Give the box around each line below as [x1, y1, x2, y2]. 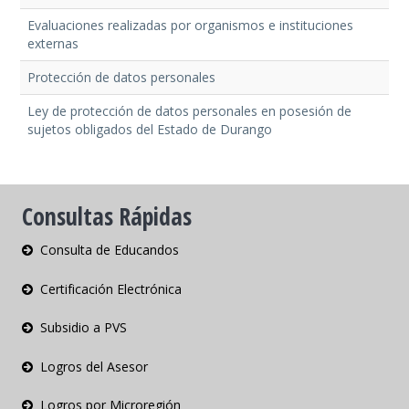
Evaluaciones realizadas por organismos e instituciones [26, 16, 353, 35]
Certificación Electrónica [40, 279, 183, 298]
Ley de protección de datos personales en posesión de [26, 102, 351, 121]
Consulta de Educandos [40, 241, 180, 259]
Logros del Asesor [40, 357, 149, 375]
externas [26, 35, 79, 53]
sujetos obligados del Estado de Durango [26, 121, 272, 139]
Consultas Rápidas [21, 200, 192, 234]
